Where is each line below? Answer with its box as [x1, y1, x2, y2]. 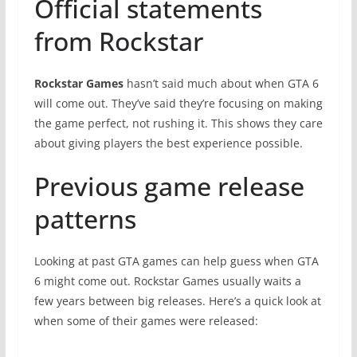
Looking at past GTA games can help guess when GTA [33, 253, 319, 269]
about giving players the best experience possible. [33, 135, 303, 151]
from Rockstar [33, 23, 203, 58]
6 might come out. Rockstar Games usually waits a [33, 273, 301, 288]
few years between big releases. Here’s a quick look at [33, 292, 321, 308]
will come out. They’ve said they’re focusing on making [33, 95, 323, 111]
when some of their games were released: [33, 312, 258, 328]
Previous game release [33, 168, 304, 203]
